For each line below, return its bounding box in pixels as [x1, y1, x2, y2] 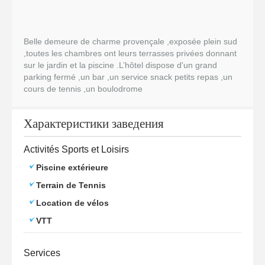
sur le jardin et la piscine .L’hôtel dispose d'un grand [24, 60, 217, 70]
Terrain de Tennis [36, 180, 106, 190]
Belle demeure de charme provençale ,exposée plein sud [24, 37, 237, 46]
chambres [64, 49, 102, 58]
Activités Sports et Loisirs [24, 144, 129, 154]
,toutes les [24, 49, 64, 58]
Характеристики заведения [24, 118, 164, 130]
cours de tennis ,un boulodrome [24, 84, 145, 93]
